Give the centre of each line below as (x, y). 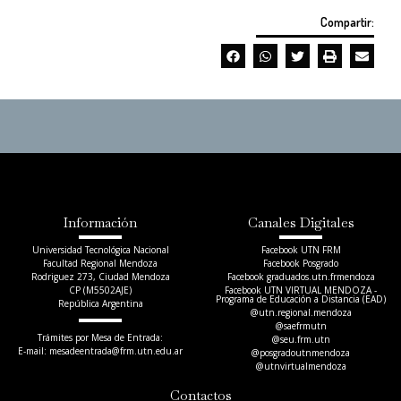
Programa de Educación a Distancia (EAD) (301, 299)
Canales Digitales (301, 223)
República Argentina (100, 304)
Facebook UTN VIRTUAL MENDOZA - (301, 290)
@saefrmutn (301, 326)
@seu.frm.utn (301, 340)
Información (100, 223)
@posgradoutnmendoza (301, 353)
